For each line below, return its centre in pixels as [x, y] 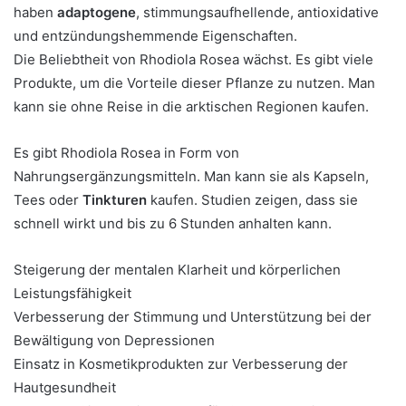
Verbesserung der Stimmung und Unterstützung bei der [193, 317]
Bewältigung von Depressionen [114, 340]
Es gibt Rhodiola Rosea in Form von [126, 153]
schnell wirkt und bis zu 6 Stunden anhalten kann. [173, 223]
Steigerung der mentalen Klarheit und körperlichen [177, 270]
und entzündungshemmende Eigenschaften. [155, 36]
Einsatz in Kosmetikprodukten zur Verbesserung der [181, 364]
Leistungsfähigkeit [72, 293]
